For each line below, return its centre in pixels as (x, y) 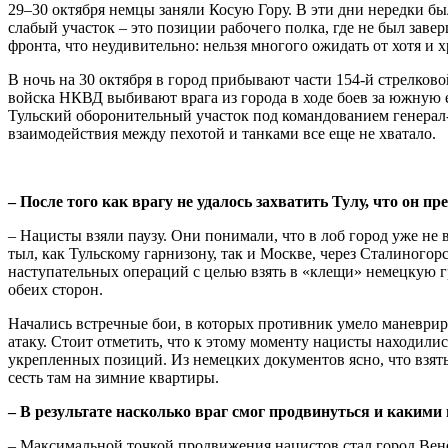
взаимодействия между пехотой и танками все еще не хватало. (222, 134)
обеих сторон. (55, 290)
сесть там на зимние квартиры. (113, 378)
